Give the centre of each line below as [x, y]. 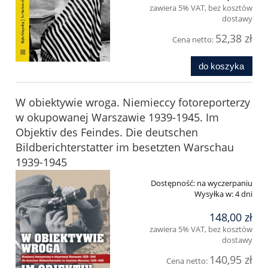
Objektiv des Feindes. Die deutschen [107, 132]
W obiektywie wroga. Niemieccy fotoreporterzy [133, 102]
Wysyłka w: [214, 194]
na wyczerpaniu [225, 183]
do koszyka [222, 66]
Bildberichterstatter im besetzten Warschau [125, 147]
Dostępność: [173, 183]
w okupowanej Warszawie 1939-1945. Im [117, 117]
